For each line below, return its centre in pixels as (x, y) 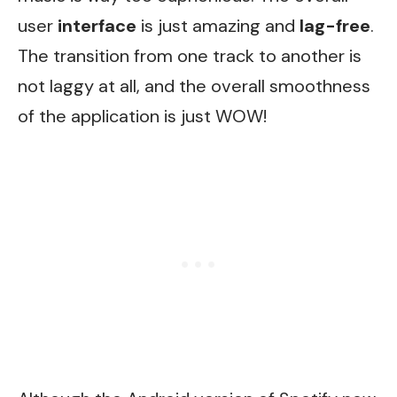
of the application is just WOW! (142, 116)
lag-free (335, 25)
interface (97, 25)
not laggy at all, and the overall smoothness (194, 86)
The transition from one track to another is (190, 55)
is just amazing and (218, 25)
